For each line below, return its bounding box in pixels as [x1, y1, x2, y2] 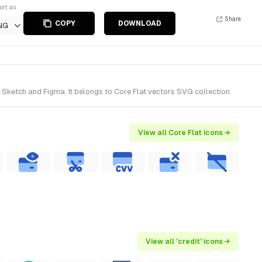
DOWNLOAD [118, 19, 161, 27]
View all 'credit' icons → [146, 237, 230, 246]
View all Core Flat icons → [138, 129, 230, 137]
